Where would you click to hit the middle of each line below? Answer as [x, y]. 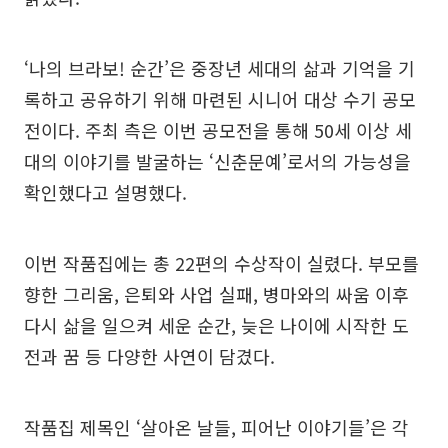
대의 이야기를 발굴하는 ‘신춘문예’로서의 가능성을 [217, 160]
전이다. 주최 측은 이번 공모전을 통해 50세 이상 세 [218, 129]
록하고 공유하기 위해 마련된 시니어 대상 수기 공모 [220, 98]
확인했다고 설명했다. [105, 191]
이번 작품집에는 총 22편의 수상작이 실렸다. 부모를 [221, 262]
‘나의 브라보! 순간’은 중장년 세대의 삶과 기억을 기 [219, 67]
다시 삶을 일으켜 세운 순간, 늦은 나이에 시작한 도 [216, 324]
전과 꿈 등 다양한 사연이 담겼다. [149, 355]
